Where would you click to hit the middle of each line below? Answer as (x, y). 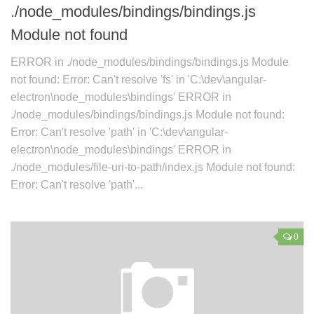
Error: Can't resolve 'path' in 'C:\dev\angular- (119, 132)
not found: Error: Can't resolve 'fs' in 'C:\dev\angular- (138, 80)
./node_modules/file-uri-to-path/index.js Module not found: (153, 168)
